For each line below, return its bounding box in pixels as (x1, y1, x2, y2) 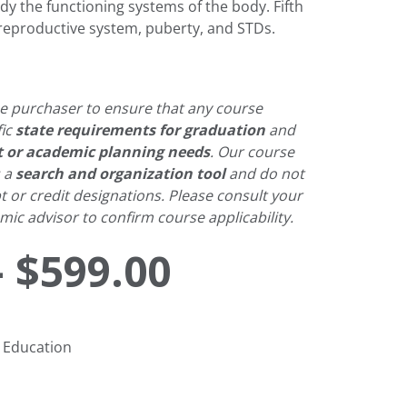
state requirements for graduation (15, 120, 266, 140)
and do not (225, 164, 305, 183)
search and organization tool (15, 164, 226, 184)
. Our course (210, 142, 295, 161)
